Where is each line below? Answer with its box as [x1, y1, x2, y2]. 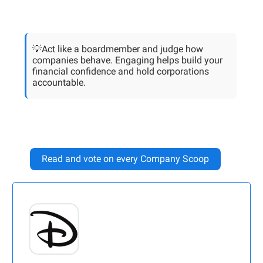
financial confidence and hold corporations [32, 66, 209, 77]
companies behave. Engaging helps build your [32, 55, 222, 66]
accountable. [32, 77, 86, 89]
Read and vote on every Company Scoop [42, 153, 209, 165]
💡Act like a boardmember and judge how [32, 43, 203, 55]
